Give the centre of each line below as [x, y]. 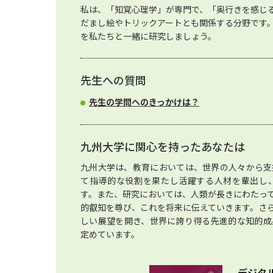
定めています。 [110, 234]
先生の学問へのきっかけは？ [144, 102]
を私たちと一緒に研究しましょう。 [148, 36]
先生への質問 [113, 80]
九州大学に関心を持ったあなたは [163, 146]
